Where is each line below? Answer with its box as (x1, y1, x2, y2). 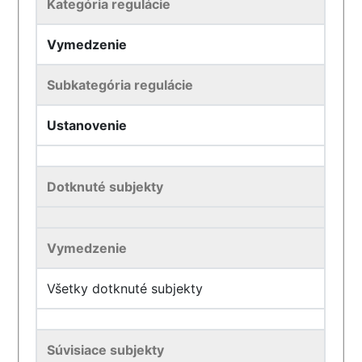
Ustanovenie (47, 117, 128, 133)
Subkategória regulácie (47, 77, 194, 93)
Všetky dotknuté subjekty (47, 280, 204, 297)
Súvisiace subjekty (47, 342, 165, 358)
